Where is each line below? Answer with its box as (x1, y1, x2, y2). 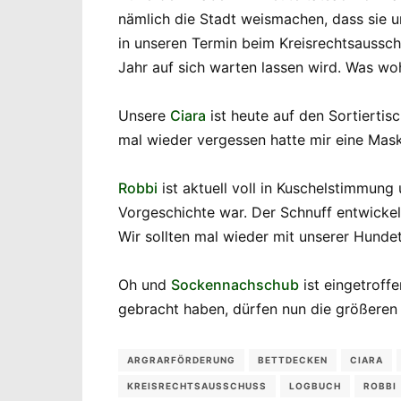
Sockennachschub (171, 275, 299, 294)
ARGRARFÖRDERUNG (127, 354, 235, 365)
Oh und (118, 275, 171, 294)
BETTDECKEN (258, 354, 328, 365)
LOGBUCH (289, 380, 341, 391)
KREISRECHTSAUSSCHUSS (127, 380, 267, 391)
